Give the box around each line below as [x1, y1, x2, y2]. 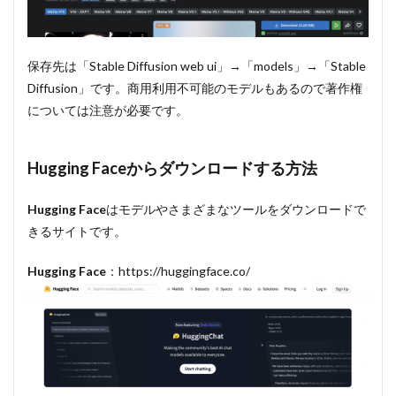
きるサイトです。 [27, 223, 126, 239]
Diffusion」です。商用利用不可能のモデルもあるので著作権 [27, 80, 362, 95]
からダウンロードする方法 [126, 157, 317, 178]
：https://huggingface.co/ [106, 263, 250, 278]
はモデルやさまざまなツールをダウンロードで [106, 201, 366, 217]
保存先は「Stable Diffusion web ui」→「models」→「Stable [27, 57, 366, 73]
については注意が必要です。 [27, 102, 188, 118]
